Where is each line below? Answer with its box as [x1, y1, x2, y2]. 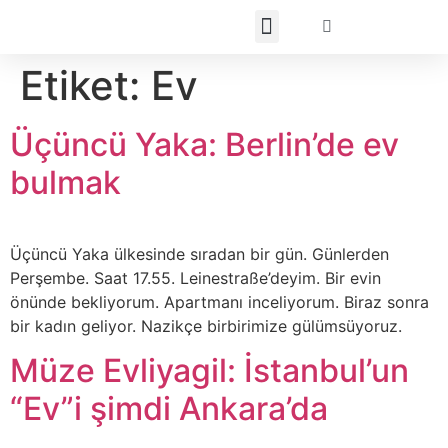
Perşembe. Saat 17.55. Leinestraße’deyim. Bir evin [10, 268, 381, 288]
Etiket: [20, 61, 151, 110]
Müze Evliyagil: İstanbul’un [10, 351, 409, 391]
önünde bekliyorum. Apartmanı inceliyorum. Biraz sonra [10, 292, 429, 312]
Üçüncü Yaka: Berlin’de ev [10, 125, 399, 164]
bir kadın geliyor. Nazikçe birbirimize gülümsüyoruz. [10, 316, 402, 336]
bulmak [10, 163, 121, 202]
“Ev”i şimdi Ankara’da [10, 389, 328, 429]
